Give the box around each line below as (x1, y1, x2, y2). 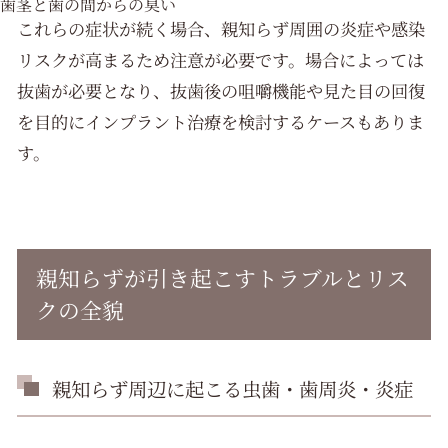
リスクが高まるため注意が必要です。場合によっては (17, 47, 425, 73)
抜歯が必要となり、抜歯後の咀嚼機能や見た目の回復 (17, 78, 426, 104)
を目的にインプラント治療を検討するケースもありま (17, 109, 425, 135)
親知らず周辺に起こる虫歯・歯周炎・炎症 (51, 374, 413, 403)
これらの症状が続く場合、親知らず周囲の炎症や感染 (17, 16, 426, 42)
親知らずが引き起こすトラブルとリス (35, 262, 409, 294)
